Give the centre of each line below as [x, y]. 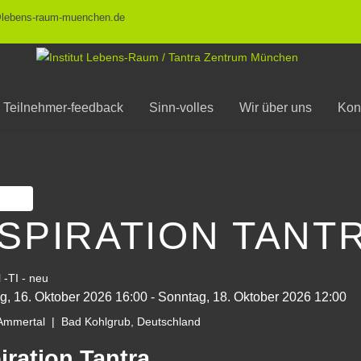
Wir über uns [276, 108]
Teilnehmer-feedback [63, 108]
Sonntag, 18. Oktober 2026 [234, 297]
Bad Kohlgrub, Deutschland [129, 322]
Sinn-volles [181, 108]
